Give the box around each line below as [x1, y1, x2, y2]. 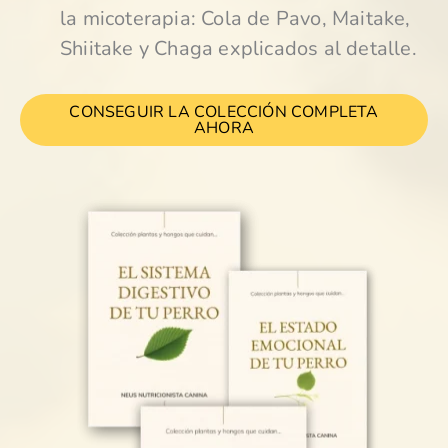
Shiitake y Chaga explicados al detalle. [60, 34, 417, 62]
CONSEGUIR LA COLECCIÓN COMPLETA [69, 100, 379, 123]
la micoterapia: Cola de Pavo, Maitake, [60, 4, 411, 32]
